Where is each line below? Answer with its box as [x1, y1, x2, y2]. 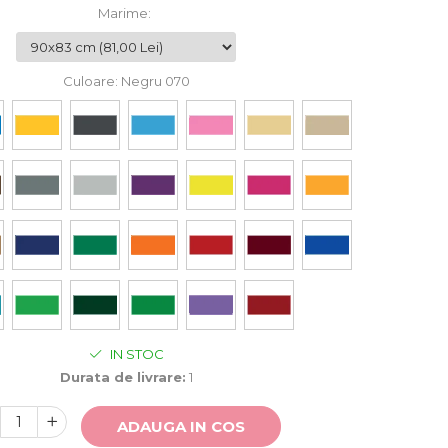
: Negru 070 [114, 73, 190, 90]
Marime [98, 5, 148, 22]
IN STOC [106, 346, 164, 363]
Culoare [62, 73, 115, 90]
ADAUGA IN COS [117, 417, 245, 437]
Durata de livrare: [59, 369, 186, 386]
